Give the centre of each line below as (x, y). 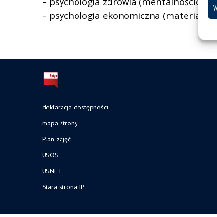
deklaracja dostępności (75, 107)
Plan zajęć (56, 139)
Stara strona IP (63, 187)
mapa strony (60, 123)
